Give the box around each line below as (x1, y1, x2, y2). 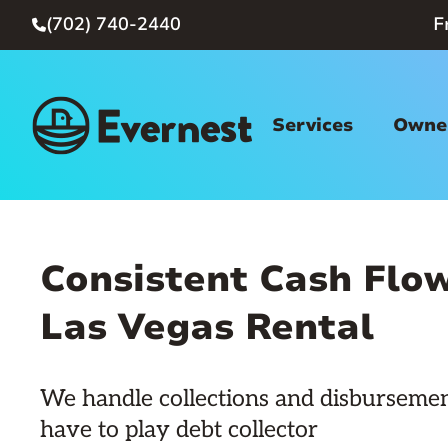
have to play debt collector (40, 416, 318, 444)
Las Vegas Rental (40, 303, 374, 352)
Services (272, 113, 353, 137)
